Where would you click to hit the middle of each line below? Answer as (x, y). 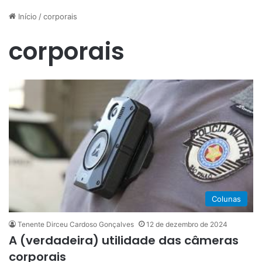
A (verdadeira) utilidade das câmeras (124, 241)
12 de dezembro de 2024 (187, 225)
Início (26, 16)
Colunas (226, 199)
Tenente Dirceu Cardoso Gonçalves (76, 225)
